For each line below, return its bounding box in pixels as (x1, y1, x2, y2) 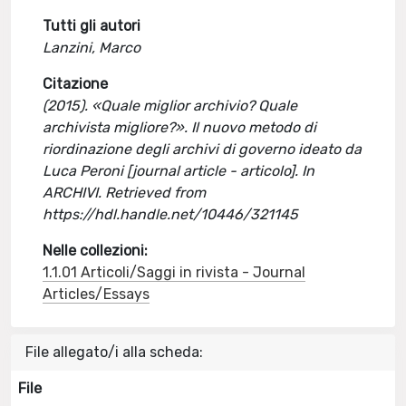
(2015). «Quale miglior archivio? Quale (43, 97, 298, 114)
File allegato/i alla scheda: (25, 343, 203, 361)
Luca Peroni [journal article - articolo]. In (43, 162, 315, 179)
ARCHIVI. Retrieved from (43, 184, 207, 201)
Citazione (43, 75, 109, 92)
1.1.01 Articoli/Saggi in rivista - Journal (43, 264, 306, 281)
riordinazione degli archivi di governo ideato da (43, 140, 362, 158)
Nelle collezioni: (43, 242, 149, 259)
